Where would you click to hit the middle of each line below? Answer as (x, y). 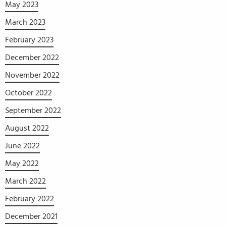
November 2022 (32, 75)
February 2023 (29, 40)
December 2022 (32, 57)
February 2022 (30, 199)
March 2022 (25, 181)
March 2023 (25, 22)
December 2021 (31, 216)
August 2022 (27, 128)
